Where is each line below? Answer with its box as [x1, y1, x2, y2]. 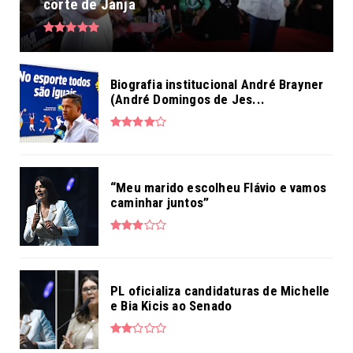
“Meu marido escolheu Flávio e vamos [110, 179, 326, 195]
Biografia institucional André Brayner [110, 76, 324, 92]
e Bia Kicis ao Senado [110, 297, 232, 314]
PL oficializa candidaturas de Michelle [110, 282, 330, 299]
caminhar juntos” [110, 194, 210, 210]
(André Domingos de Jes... [110, 91, 265, 107]
